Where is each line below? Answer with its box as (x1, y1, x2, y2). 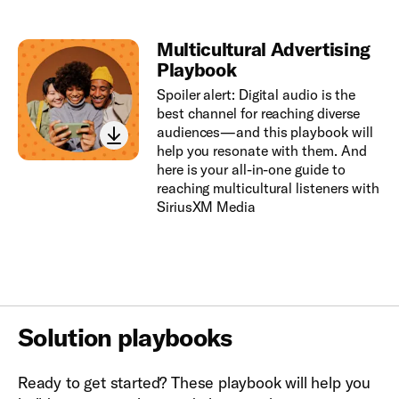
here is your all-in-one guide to (156, 159, 346, 178)
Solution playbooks (18, 321, 232, 353)
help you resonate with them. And (156, 141, 367, 159)
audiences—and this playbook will (156, 122, 373, 141)
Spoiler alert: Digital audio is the (156, 85, 356, 103)
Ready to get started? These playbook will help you (18, 371, 371, 393)
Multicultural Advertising (156, 37, 371, 61)
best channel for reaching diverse (156, 103, 361, 122)
